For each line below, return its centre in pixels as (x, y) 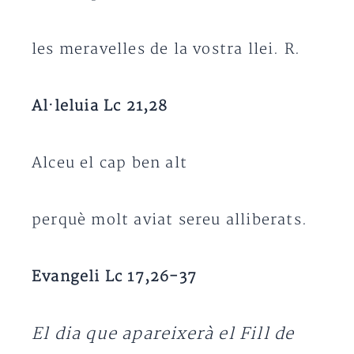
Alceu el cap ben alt (109, 163)
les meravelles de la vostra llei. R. (166, 49)
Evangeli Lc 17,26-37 (114, 277)
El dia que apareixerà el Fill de (163, 334)
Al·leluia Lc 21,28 (100, 106)
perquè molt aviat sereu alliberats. (169, 220)
